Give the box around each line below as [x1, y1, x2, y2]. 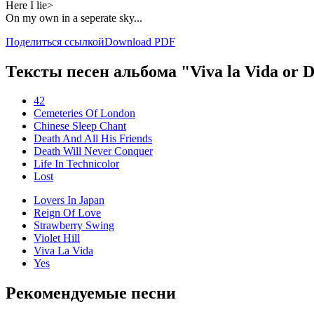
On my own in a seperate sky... [6, 11, 142, 24]
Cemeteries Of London [34, 107, 135, 120]
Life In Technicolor [34, 158, 119, 170]
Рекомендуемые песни [6, 284, 176, 303]
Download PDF [104, 35, 175, 48]
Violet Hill [34, 232, 80, 245]
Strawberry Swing [34, 219, 114, 232]
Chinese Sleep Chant [34, 120, 126, 132]
